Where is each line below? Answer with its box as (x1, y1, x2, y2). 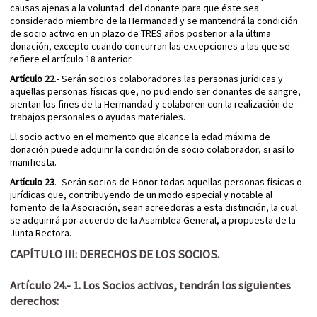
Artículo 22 (10, 72, 54, 86)
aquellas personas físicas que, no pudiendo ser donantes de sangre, (10, 85, 301, 98)
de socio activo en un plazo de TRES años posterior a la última (10, 27, 271, 40)
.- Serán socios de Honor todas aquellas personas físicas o (54, 175, 302, 189)
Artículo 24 (10, 277, 64, 294)
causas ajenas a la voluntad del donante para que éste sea (10, 1, 259, 15)
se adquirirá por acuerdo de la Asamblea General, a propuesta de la (10, 214, 296, 227)
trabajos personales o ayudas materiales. (10, 110, 185, 124)
